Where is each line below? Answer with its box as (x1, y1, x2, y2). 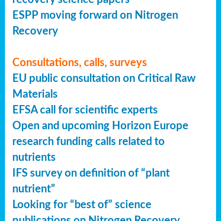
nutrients (12, 152, 56, 163)
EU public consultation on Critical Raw (12, 73, 196, 84)
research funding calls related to (12, 136, 165, 147)
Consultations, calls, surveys (12, 57, 147, 69)
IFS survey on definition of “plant (12, 168, 170, 179)
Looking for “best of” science (12, 199, 151, 211)
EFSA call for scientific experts (12, 105, 158, 116)
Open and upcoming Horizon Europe (12, 120, 188, 132)
